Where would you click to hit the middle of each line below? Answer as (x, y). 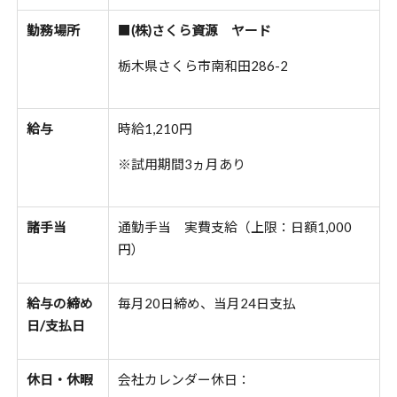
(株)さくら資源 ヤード (201, 30)
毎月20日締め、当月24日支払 (206, 303)
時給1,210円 (155, 128)
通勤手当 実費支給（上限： (204, 227)
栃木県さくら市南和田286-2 (202, 66)
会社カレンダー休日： (184, 379)
